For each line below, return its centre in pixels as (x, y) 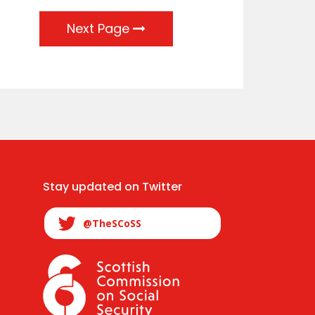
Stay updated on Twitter (112, 186)
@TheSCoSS (112, 223)
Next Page (100, 28)
